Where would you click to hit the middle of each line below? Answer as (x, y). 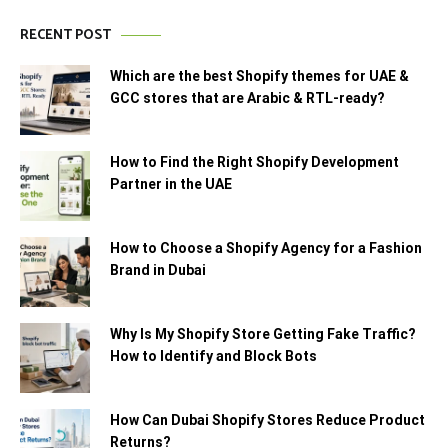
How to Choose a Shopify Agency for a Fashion (266, 248)
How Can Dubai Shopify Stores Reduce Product (267, 420)
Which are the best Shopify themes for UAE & (259, 76)
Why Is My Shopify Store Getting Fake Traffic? (263, 334)
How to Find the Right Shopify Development (254, 162)
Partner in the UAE (171, 184)
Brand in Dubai (158, 270)
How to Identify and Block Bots (213, 356)
